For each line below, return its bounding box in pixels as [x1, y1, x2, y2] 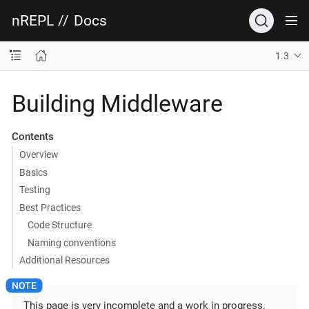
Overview [19, 149, 59, 160]
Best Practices [19, 201, 81, 213]
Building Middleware [12, 89, 223, 117]
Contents [11, 130, 54, 143]
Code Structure [28, 219, 92, 230]
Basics [19, 166, 48, 178]
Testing [19, 184, 50, 195]
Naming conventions [28, 237, 117, 248]
